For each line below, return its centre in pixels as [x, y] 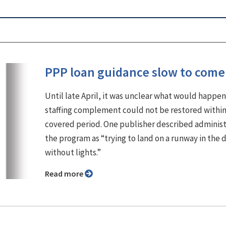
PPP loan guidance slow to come [135, 72]
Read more [67, 173]
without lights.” [73, 152]
